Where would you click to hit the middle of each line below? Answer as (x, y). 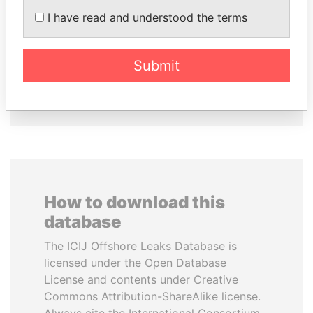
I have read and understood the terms (146, 17)
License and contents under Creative (141, 279)
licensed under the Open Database (135, 263)
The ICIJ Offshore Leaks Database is (140, 246)
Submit (156, 66)
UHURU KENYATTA (229, 31)
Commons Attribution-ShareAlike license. (152, 296)
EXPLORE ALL (156, 96)
